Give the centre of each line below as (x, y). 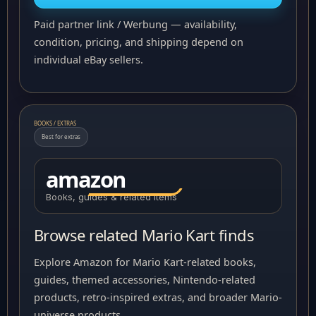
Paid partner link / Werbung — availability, (135, 24)
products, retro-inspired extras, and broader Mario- (158, 297)
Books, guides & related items (111, 197)
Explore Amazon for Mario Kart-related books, (145, 262)
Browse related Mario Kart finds (144, 235)
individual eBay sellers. (89, 59)
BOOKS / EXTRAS (55, 123)
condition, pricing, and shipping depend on (139, 42)
